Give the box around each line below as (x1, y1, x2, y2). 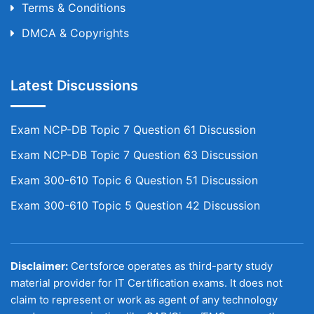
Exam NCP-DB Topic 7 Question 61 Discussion (11, 123, 256, 137)
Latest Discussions (11, 77, 138, 94)
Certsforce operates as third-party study (68, 259, 273, 273)
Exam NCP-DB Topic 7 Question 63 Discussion (11, 148, 258, 162)
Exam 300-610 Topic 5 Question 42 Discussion (11, 198, 260, 212)
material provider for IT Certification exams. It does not (11, 276, 282, 289)
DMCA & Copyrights (22, 26, 129, 40)
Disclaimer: (11, 259, 68, 273)
